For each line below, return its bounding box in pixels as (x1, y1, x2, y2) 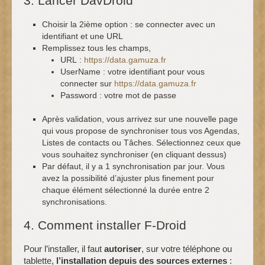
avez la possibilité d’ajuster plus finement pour (42, 173, 214, 183)
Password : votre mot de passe (60, 91, 176, 101)
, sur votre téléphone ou (141, 244, 232, 254)
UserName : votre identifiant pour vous (60, 67, 205, 77)
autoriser (104, 244, 141, 254)
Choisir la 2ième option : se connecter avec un (42, 20, 215, 30)
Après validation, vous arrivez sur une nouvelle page (42, 114, 238, 124)
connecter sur (60, 79, 114, 89)
